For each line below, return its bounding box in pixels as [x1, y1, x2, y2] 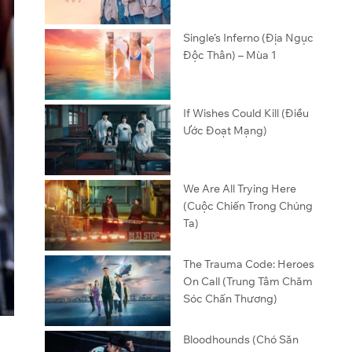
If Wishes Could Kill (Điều [182, 106, 309, 120]
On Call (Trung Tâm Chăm [182, 274, 313, 288]
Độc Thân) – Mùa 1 [182, 48, 277, 62]
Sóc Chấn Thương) [182, 291, 277, 306]
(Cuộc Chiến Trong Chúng [182, 199, 313, 213]
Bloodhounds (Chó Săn [182, 332, 299, 346]
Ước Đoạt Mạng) [182, 123, 267, 137]
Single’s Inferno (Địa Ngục [182, 31, 313, 45]
